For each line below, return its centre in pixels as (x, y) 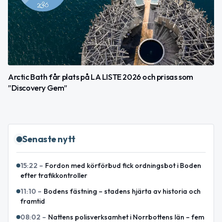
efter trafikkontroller (54, 175)
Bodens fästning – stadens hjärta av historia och (122, 191)
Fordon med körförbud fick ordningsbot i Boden (123, 165)
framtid (33, 201)
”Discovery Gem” (38, 87)
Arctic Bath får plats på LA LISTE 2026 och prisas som (101, 77)
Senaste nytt (49, 139)
